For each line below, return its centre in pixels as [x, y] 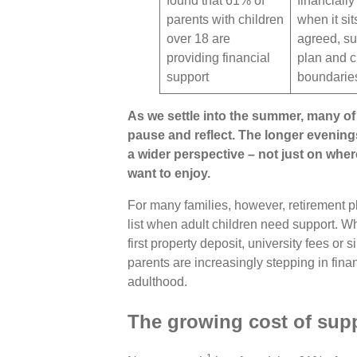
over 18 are [198, 38]
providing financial [218, 57]
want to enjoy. [169, 173]
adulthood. [157, 281]
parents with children [225, 19]
